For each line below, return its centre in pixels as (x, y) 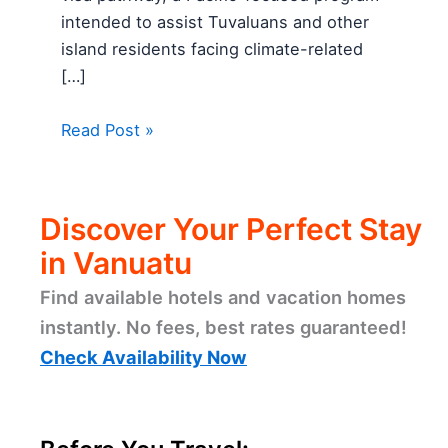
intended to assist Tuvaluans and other (215, 22)
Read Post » (108, 129)
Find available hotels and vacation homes (223, 297)
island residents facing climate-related (212, 49)
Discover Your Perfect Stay (231, 229)
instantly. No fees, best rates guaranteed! (223, 327)
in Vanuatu (116, 263)
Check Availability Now (143, 357)
